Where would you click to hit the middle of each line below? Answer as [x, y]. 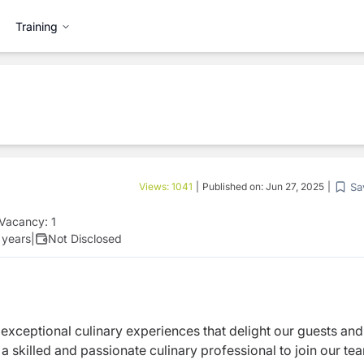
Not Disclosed [85, 238]
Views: [155, 186]
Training [37, 26]
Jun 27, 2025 [295, 186]
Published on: [234, 186]
